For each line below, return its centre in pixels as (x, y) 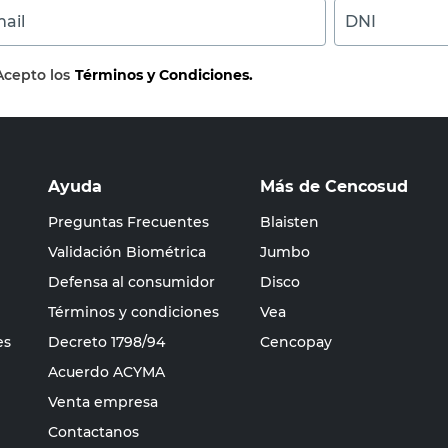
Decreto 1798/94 (106, 342)
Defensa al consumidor (131, 282)
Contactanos (93, 432)
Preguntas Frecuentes (128, 222)
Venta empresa (103, 402)
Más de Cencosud (334, 186)
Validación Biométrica (127, 252)
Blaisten (289, 222)
